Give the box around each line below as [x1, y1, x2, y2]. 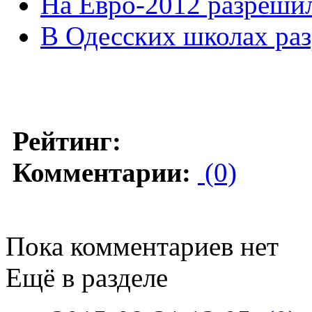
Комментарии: [13, 157, 191, 187]
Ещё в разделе [6, 262, 168, 292]
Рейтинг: [13, 125, 121, 156]
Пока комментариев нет [6, 231, 279, 261]
